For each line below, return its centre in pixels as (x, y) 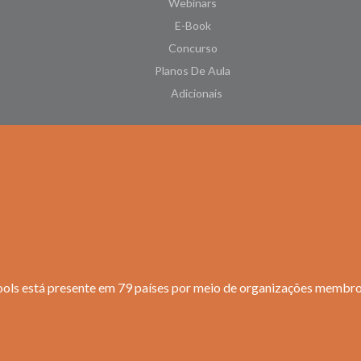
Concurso (193, 48)
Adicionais (197, 93)
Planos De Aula (193, 71)
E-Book (193, 26)
